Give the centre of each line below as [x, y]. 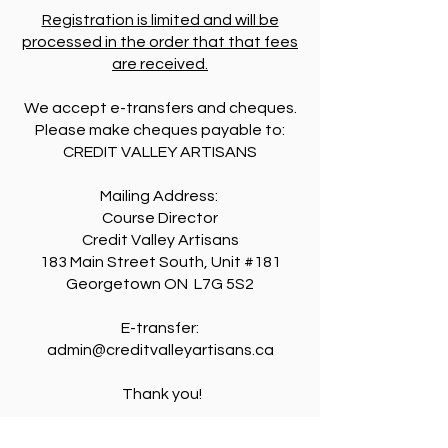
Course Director [160, 218]
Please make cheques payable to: [160, 130]
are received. [160, 64]
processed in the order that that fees [160, 42]
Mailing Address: [160, 196]
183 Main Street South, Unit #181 [160, 262]
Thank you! [160, 394]
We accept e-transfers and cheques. [160, 108]
